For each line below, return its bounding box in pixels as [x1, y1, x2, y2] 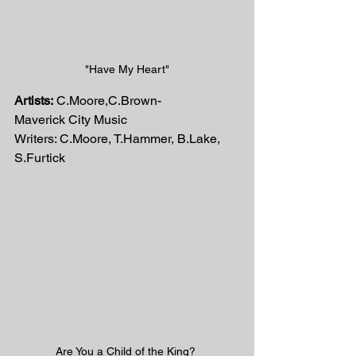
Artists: [14, 92, 53, 108]
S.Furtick [14, 149, 65, 165]
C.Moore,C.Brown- [53, 92, 161, 108]
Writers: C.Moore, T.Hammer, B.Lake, [14, 130, 223, 146]
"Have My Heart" [85, 62, 169, 75]
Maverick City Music [14, 111, 127, 127]
